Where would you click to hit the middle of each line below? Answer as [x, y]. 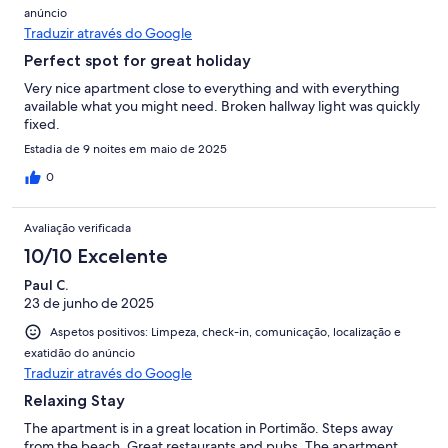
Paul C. [46, 284]
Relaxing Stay [74, 400]
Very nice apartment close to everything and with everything [212, 87]
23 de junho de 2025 [89, 302]
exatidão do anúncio [79, 352]
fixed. [42, 123]
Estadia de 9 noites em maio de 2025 [125, 148]
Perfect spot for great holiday [137, 60]
